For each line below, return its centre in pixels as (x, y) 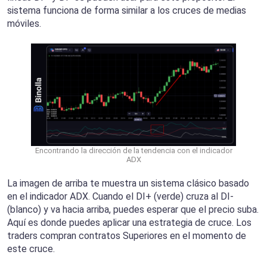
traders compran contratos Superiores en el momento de (127, 236)
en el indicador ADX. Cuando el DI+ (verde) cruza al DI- (120, 197)
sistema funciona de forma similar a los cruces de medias (127, 11)
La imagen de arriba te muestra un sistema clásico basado (128, 184)
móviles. (24, 24)
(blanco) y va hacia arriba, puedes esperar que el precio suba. (133, 210)
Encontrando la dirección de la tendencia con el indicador (133, 151)
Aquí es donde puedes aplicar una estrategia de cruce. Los (129, 223)
